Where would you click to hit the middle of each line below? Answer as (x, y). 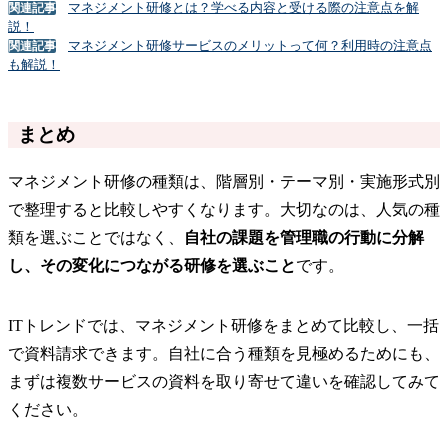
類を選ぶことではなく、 (96, 237)
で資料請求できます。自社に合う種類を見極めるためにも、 (224, 353)
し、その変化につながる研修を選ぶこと (152, 265)
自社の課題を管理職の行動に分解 (304, 237)
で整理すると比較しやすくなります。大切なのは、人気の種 (224, 209)
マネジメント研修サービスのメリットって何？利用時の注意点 (250, 45)
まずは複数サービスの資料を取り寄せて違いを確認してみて (224, 381)
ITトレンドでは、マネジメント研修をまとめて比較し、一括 (223, 325)
